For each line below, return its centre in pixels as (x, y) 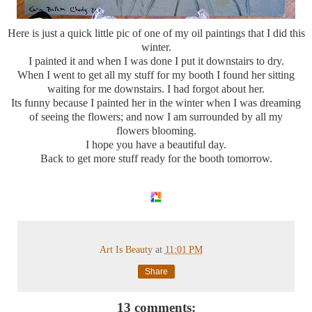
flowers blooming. (156, 130)
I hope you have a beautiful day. (156, 144)
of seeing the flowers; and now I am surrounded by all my (156, 116)
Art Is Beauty (127, 249)
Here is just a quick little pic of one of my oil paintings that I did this (156, 33)
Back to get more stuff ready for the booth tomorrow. (156, 158)
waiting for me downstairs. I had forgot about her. (156, 88)
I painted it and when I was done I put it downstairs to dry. (156, 61)
